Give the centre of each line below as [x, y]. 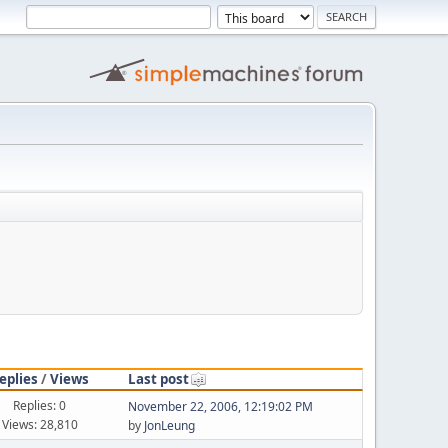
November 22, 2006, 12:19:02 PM [220, 406]
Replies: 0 [40, 405]
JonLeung [169, 425]
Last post [158, 378]
